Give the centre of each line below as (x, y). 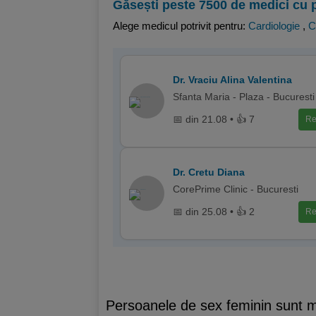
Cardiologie (274, 25)
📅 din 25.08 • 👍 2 (214, 212)
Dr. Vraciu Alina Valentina (232, 79)
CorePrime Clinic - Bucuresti (236, 189)
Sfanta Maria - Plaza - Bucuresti (244, 96)
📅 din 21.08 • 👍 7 (214, 119)
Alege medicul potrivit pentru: (181, 25)
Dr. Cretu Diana (209, 172)
